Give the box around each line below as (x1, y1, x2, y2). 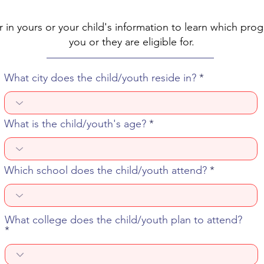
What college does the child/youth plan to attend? (5, 213, 242, 226)
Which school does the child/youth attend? (4, 164, 207, 177)
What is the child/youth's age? (4, 117, 146, 130)
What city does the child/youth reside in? (4, 71, 196, 84)
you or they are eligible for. (68, 35, 194, 48)
